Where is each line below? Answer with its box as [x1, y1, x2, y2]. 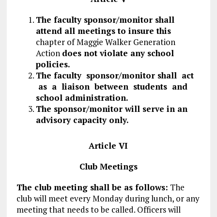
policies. [35, 58, 70, 70]
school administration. [35, 92, 128, 103]
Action [35, 47, 62, 59]
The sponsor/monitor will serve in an [35, 103, 187, 114]
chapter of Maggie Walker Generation [35, 36, 175, 47]
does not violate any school [62, 47, 174, 59]
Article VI [89, 139, 128, 151]
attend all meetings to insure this [35, 25, 171, 36]
